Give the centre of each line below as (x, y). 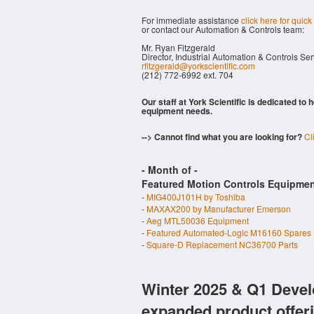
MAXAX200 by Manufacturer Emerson (219, 209)
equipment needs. (177, 111)
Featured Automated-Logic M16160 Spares (229, 232)
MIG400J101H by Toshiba (196, 197)
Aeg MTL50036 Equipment (198, 220)
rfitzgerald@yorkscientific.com (198, 66)
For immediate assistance (191, 20)
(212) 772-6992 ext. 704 (187, 75)
